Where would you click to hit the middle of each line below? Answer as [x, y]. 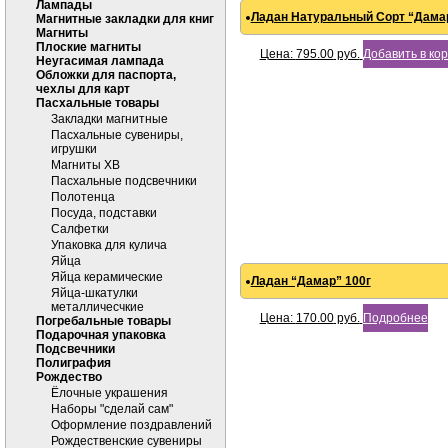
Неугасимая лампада [100, 61]
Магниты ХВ [85, 165]
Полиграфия [73, 363]
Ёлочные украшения [109, 393]
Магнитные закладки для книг [125, 19]
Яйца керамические [107, 277]
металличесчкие [97, 307]
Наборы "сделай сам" [112, 409]
